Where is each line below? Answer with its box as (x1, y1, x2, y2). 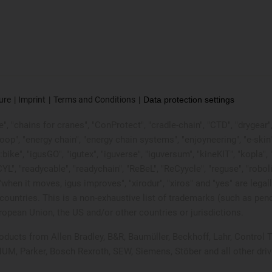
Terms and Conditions (53, 95, 135, 105)
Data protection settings (143, 95, 234, 105)
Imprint (18, 95, 46, 105)
